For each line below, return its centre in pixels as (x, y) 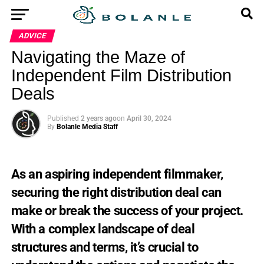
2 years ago (98, 118)
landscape (127, 229)
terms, (111, 247)
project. (222, 210)
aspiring (68, 174)
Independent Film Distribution (121, 75)
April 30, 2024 (149, 118)
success (137, 210)
